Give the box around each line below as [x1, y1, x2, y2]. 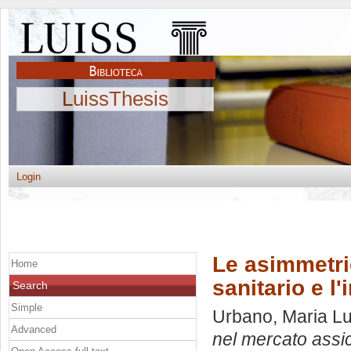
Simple [11, 301, 42, 313]
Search [13, 278, 48, 291]
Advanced [11, 323, 56, 335]
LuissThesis [62, 87, 168, 110]
